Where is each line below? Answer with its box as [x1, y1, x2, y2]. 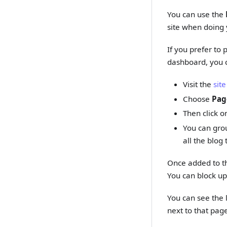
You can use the [167, 9, 226, 19]
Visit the [182, 79, 213, 89]
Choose [182, 93, 212, 104]
